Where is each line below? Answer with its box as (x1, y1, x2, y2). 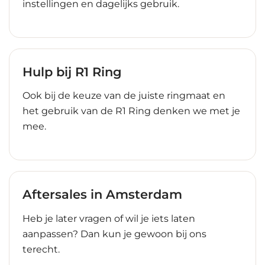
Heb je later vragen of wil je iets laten (22, 212, 195, 224)
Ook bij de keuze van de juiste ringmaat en (22, 90, 225, 102)
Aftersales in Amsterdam (22, 187, 182, 202)
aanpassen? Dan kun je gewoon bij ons (22, 228, 206, 240)
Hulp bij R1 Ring (22, 64, 122, 79)
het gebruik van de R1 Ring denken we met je (22, 105, 240, 117)
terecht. (22, 243, 60, 255)
